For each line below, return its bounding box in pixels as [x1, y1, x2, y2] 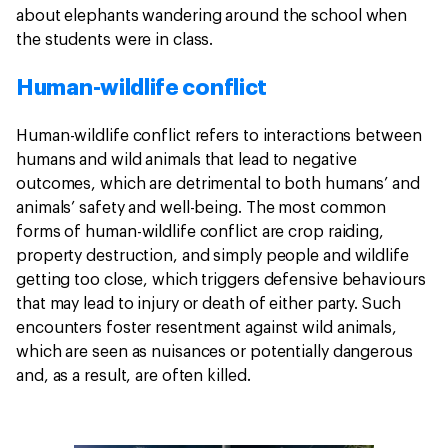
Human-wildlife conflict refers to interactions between [16, 128, 422, 145]
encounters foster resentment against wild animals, [16, 320, 397, 337]
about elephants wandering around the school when [16, 8, 408, 25]
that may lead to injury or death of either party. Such [16, 296, 401, 313]
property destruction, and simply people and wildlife [16, 248, 409, 265]
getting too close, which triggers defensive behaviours [16, 272, 426, 289]
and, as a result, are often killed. [16, 368, 259, 385]
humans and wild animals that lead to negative [16, 152, 357, 169]
